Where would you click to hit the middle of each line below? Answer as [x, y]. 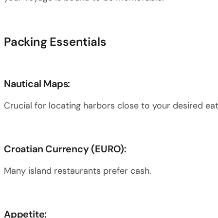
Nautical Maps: [37, 84]
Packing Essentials [55, 42]
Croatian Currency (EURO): [65, 149]
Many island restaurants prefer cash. [78, 171]
